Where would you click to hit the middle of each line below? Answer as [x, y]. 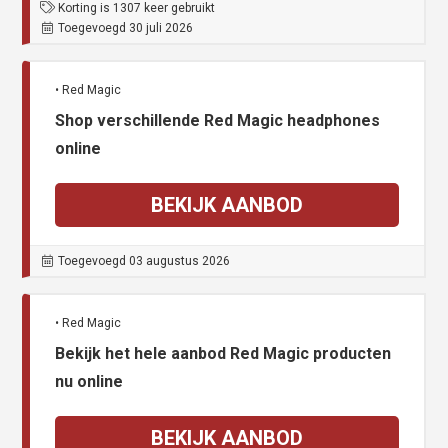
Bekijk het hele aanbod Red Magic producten [223, 354]
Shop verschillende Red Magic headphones [218, 121]
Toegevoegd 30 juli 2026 [126, 28]
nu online [89, 382]
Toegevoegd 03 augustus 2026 [144, 261]
